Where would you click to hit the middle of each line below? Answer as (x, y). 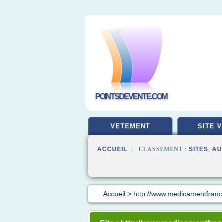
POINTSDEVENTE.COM (131, 96)
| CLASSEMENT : (158, 149)
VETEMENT (130, 126)
